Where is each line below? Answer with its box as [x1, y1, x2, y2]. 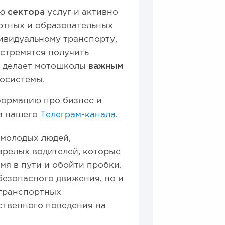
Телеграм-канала [40, 111, 116, 119]
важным [88, 63, 124, 70]
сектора [8, 9, 45, 16]
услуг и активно [45, 9, 119, 16]
